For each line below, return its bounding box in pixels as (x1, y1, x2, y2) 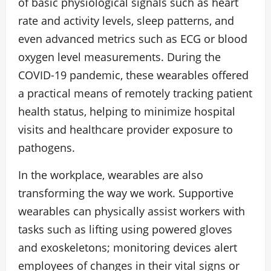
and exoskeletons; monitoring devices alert (18, 240, 237, 255)
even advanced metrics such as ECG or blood (18, 31, 247, 46)
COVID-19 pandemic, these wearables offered (18, 68, 249, 82)
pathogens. (18, 140, 75, 155)
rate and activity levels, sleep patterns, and (18, 13, 234, 28)
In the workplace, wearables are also (18, 168, 203, 182)
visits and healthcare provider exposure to (18, 122, 233, 137)
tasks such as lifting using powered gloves (18, 222, 232, 237)
